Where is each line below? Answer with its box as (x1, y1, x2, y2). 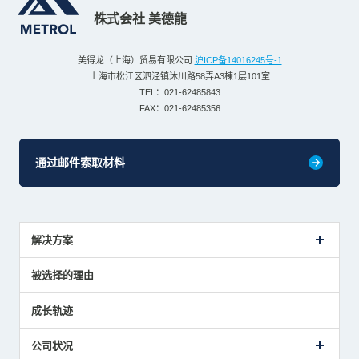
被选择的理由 (30, 268, 94, 281)
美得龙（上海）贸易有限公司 (77, 54, 195, 65)
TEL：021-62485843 (139, 87, 220, 97)
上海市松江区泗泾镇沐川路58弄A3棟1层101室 (89, 71, 270, 81)
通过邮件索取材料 (34, 155, 125, 169)
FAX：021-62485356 (139, 103, 220, 113)
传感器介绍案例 (30, 260, 99, 272)
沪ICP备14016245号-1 (194, 54, 282, 65)
